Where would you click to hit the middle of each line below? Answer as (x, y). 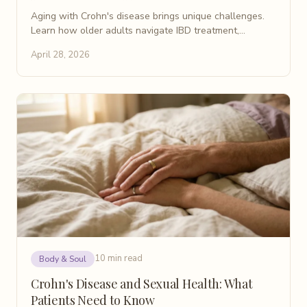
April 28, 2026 (60, 54)
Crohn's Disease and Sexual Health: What (142, 283)
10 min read (119, 259)
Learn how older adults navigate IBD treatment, (135, 30)
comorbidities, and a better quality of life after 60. (139, 45)
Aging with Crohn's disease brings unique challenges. (148, 16)
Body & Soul (63, 259)
